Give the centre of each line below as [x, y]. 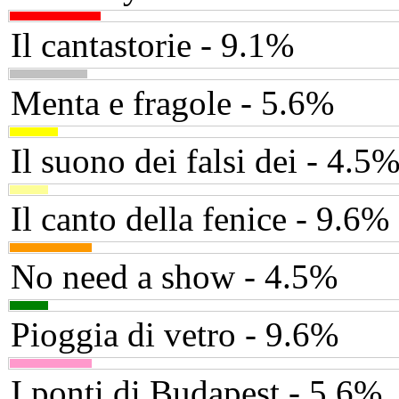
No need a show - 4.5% [174, 277]
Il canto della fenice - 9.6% [200, 219]
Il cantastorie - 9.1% [152, 45]
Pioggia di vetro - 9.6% [175, 335]
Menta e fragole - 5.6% [172, 103]
